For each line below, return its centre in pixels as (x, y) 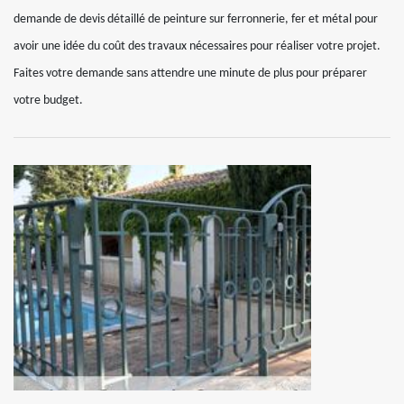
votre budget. (48, 100)
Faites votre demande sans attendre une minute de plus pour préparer (190, 73)
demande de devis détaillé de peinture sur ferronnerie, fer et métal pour (196, 19)
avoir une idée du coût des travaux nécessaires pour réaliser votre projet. (197, 46)
